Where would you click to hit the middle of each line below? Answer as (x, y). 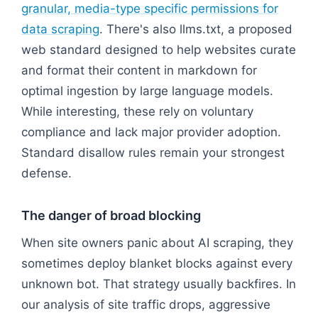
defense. (46, 173)
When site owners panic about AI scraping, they (157, 242)
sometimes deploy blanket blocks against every (157, 263)
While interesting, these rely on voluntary (137, 111)
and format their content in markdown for (139, 70)
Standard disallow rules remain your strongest (153, 152)
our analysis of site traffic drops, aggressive (146, 304)
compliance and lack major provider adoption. (151, 132)
